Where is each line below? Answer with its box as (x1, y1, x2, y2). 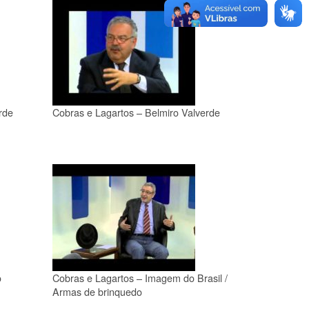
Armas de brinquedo (52, 283, 142, 299)
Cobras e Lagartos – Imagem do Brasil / (52, 270, 228, 285)
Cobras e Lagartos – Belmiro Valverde (52, 104, 220, 119)
